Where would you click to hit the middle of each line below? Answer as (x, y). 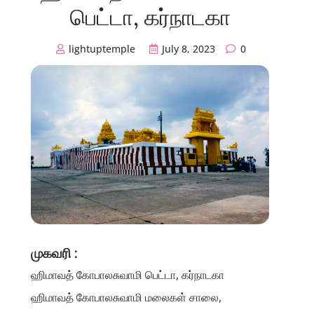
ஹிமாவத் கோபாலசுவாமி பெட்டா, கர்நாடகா (128, 274)
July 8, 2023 (188, 48)
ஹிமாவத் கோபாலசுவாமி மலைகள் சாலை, (126, 297)
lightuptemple (102, 48)
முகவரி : (54, 253)
